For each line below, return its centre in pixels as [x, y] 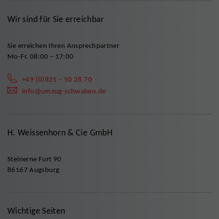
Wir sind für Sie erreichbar [56, 19]
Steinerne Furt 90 [34, 159]
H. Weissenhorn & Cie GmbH [60, 133]
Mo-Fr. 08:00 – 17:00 [41, 56]
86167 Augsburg [33, 170]
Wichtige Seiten [36, 211]
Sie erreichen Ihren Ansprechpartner [64, 46]
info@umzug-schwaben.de [64, 91]
